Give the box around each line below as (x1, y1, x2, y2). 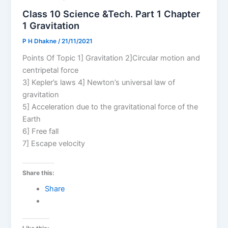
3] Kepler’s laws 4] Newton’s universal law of (22, 78, 176, 88)
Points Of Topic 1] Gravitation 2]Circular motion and (22, 53, 201, 63)
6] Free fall (22, 127, 59, 136)
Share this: (22, 168, 55, 177)
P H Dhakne (22, 38, 59, 45)
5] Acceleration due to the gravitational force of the (22, 102, 198, 112)
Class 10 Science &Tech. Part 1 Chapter (22, 8, 201, 20)
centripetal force (22, 66, 79, 75)
